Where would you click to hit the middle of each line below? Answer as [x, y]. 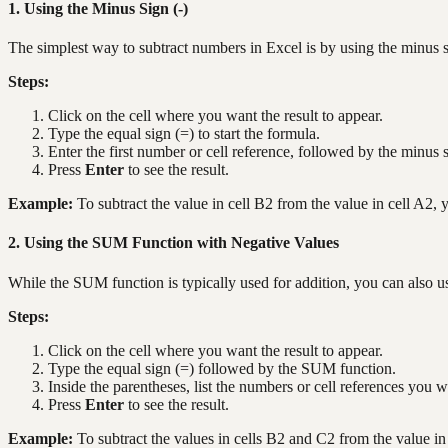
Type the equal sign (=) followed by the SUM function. [222, 368]
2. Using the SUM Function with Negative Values [173, 243]
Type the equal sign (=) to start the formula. [184, 134]
